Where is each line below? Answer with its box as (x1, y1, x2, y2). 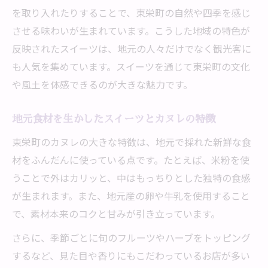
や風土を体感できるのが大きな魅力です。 (12, 77, 193, 92)
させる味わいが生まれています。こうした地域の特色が (12, 23, 250, 38)
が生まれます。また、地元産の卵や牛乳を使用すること (12, 188, 250, 203)
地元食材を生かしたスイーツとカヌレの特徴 (12, 112, 215, 126)
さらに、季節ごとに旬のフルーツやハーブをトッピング (12, 230, 251, 245)
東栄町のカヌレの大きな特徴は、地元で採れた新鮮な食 (12, 135, 251, 149)
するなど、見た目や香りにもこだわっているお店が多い (12, 248, 250, 263)
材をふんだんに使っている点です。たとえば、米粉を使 (12, 153, 249, 167)
